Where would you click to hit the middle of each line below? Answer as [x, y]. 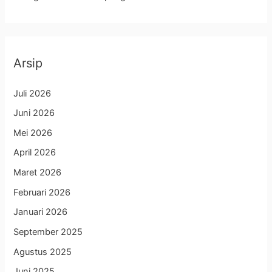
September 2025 [48, 232]
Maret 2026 [38, 173]
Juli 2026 [32, 93]
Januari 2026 [41, 212]
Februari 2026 [42, 192]
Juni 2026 [34, 113]
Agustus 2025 [43, 252]
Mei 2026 [33, 133]
